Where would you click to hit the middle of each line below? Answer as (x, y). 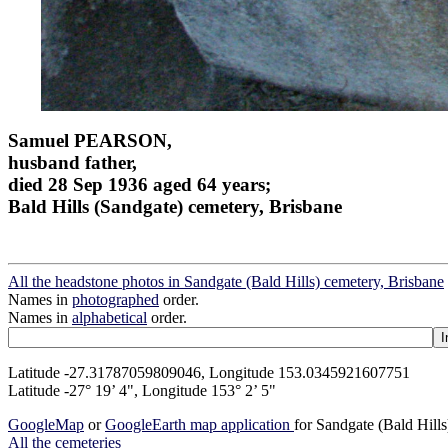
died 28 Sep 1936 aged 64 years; (139, 184)
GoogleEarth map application (199, 424)
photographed (115, 299)
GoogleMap (46, 424)
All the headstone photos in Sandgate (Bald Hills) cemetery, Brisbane (226, 281)
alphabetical (109, 317)
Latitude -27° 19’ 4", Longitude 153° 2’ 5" (142, 390)
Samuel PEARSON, (90, 140)
